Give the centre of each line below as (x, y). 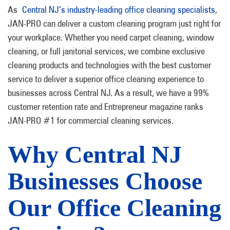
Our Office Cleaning (114, 208)
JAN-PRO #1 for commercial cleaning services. (91, 120)
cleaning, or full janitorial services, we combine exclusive (106, 51)
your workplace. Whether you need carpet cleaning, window (111, 37)
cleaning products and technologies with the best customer (109, 65)
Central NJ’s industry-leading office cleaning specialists (119, 9)
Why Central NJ (95, 154)
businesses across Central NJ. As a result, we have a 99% (108, 93)
